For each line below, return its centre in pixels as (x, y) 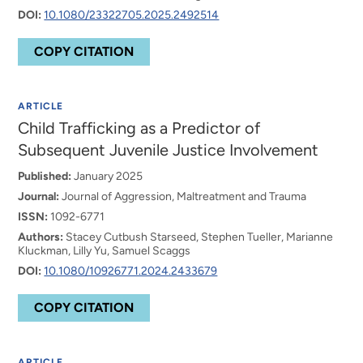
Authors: (41, 237)
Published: (45, 176)
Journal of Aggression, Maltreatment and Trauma (183, 196)
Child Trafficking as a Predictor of (139, 128)
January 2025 (107, 176)
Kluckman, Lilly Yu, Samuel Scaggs (105, 251)
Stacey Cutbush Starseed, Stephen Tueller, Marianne (199, 237)
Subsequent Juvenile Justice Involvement (169, 150)
